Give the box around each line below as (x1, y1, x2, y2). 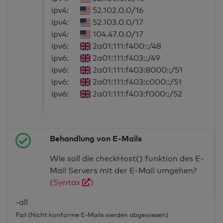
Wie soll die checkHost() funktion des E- (50, 154, 205, 164)
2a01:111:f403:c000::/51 (90, 77, 182, 87)
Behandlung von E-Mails (50, 133, 142, 144)
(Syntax (50, 178, 83, 188)
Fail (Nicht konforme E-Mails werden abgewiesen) (15, 211, 168, 219)
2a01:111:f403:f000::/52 (90, 89, 182, 99)
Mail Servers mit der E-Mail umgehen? (50, 166, 197, 176)
